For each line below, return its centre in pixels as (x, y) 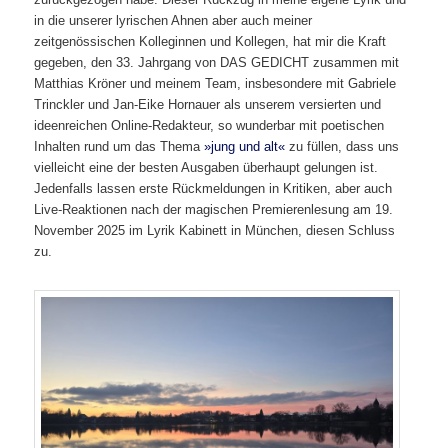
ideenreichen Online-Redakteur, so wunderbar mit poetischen (209, 126)
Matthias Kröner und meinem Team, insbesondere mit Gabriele (215, 84)
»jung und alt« (245, 147)
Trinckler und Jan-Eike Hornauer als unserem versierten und (208, 105)
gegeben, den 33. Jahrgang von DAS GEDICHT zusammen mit (217, 63)
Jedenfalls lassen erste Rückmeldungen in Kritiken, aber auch (213, 189)
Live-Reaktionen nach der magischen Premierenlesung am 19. (214, 210)
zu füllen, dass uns (342, 147)
